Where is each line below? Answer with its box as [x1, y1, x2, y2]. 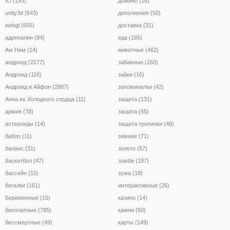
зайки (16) [118, 71, 144, 78]
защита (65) [118, 108, 149, 114]
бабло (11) [5, 132, 32, 139]
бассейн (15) [5, 169, 39, 176]
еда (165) [118, 34, 142, 41]
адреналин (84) [5, 34, 45, 41]
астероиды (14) [5, 120, 45, 127]
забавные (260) [118, 59, 158, 65]
